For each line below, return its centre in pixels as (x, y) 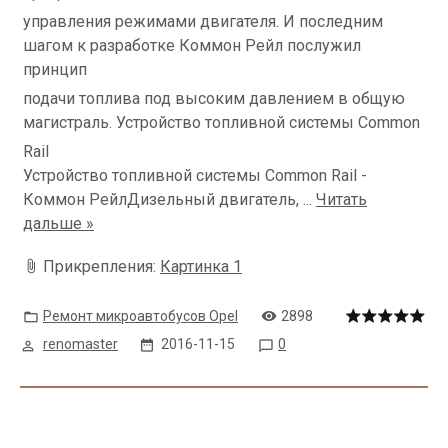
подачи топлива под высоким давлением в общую (214, 98)
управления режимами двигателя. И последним (203, 21)
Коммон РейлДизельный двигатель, (163, 199)
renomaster (80, 344)
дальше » (58, 223)
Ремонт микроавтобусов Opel (140, 316)
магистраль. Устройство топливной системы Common (223, 122)
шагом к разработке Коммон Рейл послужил (192, 45)
